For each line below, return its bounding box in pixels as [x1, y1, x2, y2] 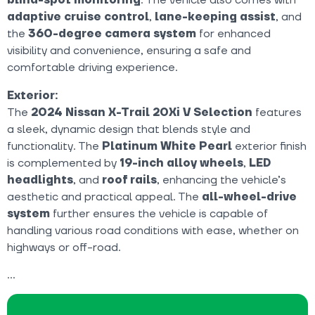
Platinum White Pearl [102, 139, 232, 153]
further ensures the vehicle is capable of [50, 206, 268, 221]
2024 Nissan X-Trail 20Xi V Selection [31, 105, 252, 120]
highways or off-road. [7, 240, 121, 255]
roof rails [102, 172, 157, 187]
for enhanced [196, 26, 271, 41]
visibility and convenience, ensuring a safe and [7, 43, 251, 58]
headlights [7, 172, 73, 187]
